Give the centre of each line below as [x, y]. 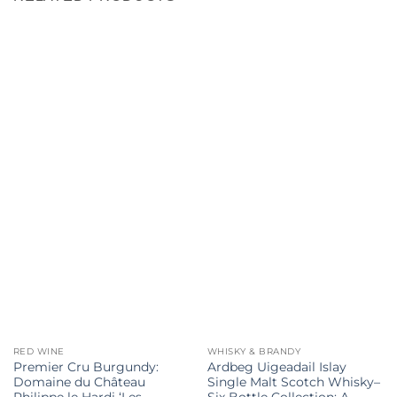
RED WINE [39, 352]
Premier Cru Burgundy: [86, 367]
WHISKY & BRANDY [254, 352]
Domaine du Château [79, 382]
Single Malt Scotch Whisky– [293, 382]
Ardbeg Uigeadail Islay [276, 367]
